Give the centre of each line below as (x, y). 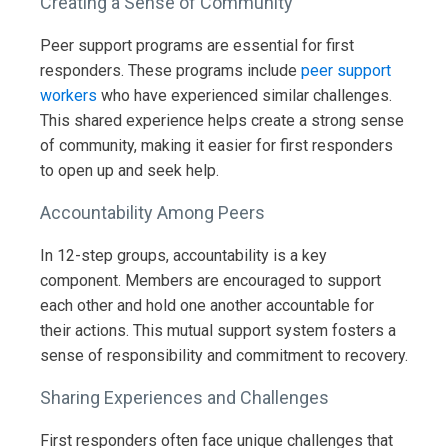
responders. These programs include (170, 70)
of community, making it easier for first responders (216, 145)
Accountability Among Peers (152, 212)
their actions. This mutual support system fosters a (218, 330)
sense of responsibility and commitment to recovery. (224, 355)
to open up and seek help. (129, 170)
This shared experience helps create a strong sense (222, 120)
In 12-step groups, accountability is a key (183, 255)
